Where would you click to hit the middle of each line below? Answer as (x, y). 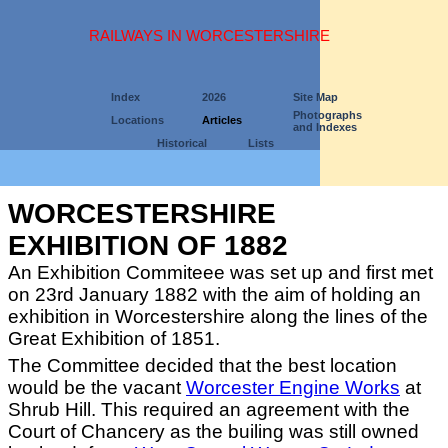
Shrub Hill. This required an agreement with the (209, 409)
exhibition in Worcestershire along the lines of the (218, 316)
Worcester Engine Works (293, 387)
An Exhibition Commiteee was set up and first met (220, 272)
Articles (222, 120)
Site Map (315, 97)
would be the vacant (97, 387)
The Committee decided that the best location (202, 365)
